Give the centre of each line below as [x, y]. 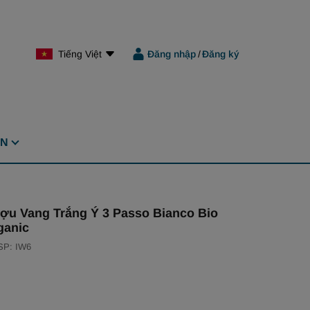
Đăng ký [221, 54]
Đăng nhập [172, 54]
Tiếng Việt [80, 54]
